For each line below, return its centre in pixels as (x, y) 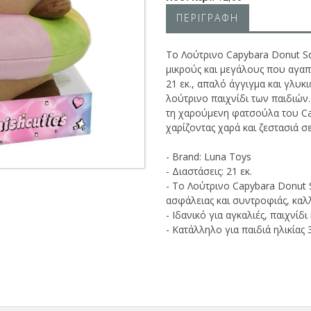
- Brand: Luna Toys (209, 157)
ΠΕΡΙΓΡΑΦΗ (208, 18)
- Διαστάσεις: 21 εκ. (209, 171)
